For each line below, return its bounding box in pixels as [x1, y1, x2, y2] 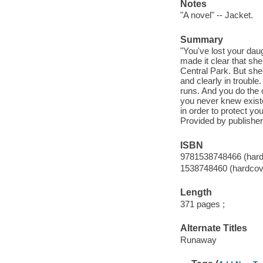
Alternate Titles [180, 223, 247, 234]
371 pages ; [180, 198, 225, 209]
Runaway [180, 234, 217, 245]
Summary [180, 34, 223, 45]
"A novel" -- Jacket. [180, 10, 253, 21]
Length [180, 187, 212, 198]
